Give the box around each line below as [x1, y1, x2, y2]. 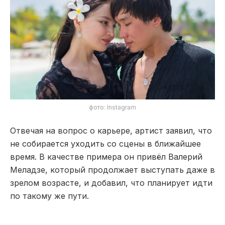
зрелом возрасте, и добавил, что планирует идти [10, 177, 212, 188]
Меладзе [10, 164, 45, 175]
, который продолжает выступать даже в [45, 164, 215, 175]
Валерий [168, 151, 202, 162]
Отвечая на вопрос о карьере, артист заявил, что [10, 125, 212, 136]
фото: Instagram [89, 103, 136, 111]
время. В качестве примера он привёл [10, 151, 168, 162]
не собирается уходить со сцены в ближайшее [10, 138, 201, 149]
